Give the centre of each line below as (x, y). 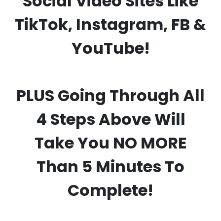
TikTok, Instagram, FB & (110, 25)
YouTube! (110, 48)
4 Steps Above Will (110, 119)
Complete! (110, 190)
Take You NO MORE (110, 143)
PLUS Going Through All (110, 96)
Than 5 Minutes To (110, 167)
